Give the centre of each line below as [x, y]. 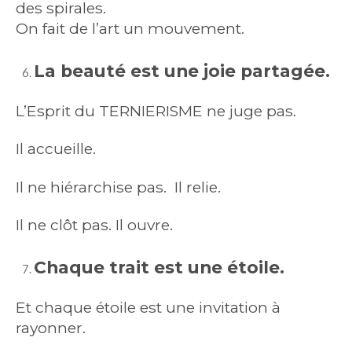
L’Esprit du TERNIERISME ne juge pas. [156, 110]
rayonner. [51, 327]
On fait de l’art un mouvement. [130, 28]
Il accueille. [56, 149]
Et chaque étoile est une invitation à [148, 307]
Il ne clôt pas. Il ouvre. [94, 225]
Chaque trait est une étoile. [159, 268]
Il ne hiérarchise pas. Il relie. [118, 187]
